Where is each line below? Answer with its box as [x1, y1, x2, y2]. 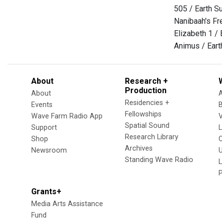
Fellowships [125, 110, 162, 118]
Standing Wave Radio [125, 156, 193, 164]
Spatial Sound [125, 121, 169, 130]
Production [125, 86, 166, 95]
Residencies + [125, 99, 169, 107]
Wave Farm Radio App [31, 112, 103, 120]
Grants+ [31, 187, 61, 196]
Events [31, 101, 53, 109]
